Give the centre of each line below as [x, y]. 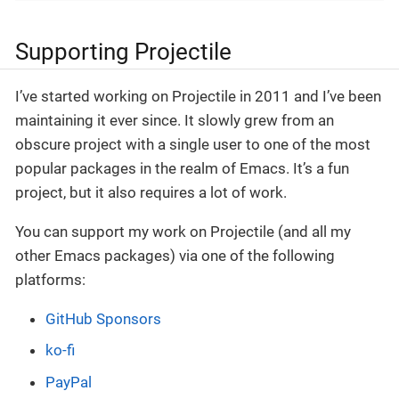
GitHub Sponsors [103, 318]
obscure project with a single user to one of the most [193, 144]
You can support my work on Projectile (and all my [183, 231]
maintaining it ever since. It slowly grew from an [175, 120]
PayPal [69, 382]
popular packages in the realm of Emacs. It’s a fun [182, 168]
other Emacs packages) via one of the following [175, 255]
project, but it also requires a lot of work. [151, 192]
